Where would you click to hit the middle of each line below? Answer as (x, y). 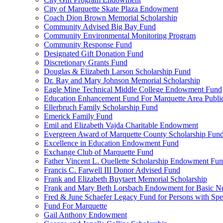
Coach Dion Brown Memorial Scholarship (111, 18)
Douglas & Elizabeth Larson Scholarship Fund (117, 71)
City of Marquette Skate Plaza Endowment (111, 9)
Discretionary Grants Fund (86, 62)
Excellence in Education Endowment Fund (111, 143)
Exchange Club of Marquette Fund (99, 152)
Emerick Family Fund (78, 116)
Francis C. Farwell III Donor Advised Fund (112, 170)
